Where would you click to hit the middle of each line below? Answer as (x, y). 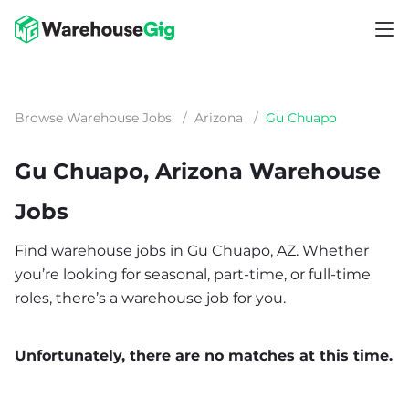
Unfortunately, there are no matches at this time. (204, 356)
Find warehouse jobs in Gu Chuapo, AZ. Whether (192, 251)
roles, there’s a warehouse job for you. (150, 298)
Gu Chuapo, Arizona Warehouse (198, 171)
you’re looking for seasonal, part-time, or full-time (193, 274)
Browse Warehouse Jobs (93, 118)
